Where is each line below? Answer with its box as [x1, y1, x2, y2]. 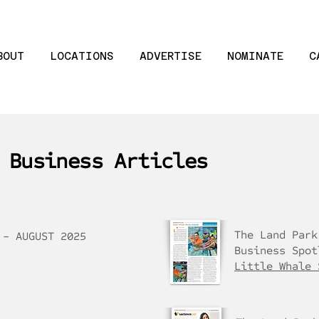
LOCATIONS [50, 50, 114, 62]
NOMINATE [227, 50, 283, 62]
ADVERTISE [140, 50, 202, 62]
